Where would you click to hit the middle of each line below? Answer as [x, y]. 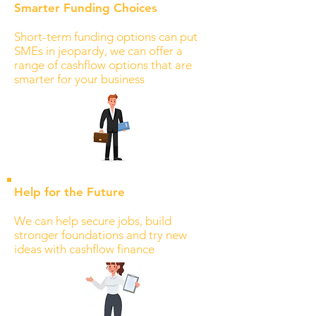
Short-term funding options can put [106, 37]
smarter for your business [79, 79]
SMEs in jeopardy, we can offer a [98, 51]
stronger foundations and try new [101, 235]
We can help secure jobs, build [93, 221]
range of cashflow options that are [103, 65]
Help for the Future [69, 192]
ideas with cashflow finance [84, 249]
